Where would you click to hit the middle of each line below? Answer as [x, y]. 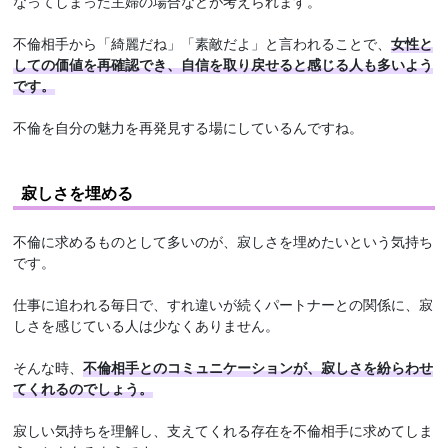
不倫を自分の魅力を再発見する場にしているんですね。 [188, 127]
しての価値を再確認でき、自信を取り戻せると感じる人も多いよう [223, 64]
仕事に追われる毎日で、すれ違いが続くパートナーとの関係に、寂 [223, 304]
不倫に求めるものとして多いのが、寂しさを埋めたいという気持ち [223, 241]
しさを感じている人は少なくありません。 [146, 325]
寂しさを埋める [77, 193]
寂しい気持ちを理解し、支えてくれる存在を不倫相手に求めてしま [223, 430]
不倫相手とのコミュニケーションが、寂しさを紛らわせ [258, 367]
